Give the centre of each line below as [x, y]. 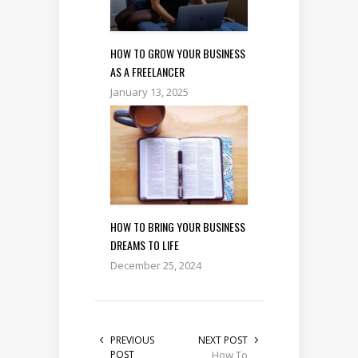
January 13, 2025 [149, 91]
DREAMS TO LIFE [145, 245]
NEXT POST [223, 340]
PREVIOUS [132, 340]
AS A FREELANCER [147, 71]
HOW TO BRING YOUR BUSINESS [178, 227]
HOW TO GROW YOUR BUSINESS [178, 53]
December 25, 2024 [156, 266]
